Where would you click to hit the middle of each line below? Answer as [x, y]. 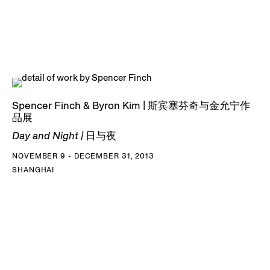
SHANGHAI [33, 170]
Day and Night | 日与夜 [64, 136]
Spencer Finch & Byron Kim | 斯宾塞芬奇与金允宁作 [131, 106]
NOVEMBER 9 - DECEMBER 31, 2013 [83, 156]
